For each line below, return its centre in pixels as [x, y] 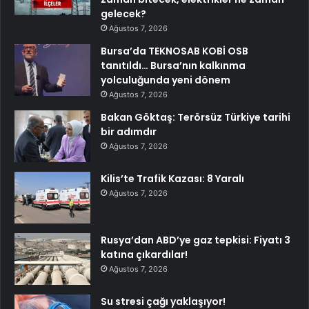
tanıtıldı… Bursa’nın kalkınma [173, 65]
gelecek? [123, 13]
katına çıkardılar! [144, 254]
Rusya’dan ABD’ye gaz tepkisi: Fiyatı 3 [196, 240]
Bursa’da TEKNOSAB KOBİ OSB [175, 51]
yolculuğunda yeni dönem [166, 80]
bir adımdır [129, 131]
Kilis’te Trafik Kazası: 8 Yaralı [172, 178]
